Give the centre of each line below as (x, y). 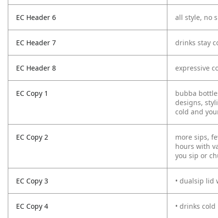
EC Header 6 (36, 17)
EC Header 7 (36, 43)
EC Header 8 (36, 68)
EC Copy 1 (32, 93)
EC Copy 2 (32, 137)
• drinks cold (195, 206)
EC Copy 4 (32, 206)
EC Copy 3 (32, 181)
